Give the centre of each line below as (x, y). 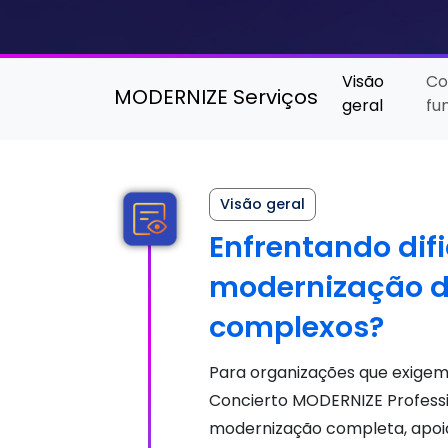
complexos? (296, 327)
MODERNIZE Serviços (216, 97)
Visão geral (262, 204)
